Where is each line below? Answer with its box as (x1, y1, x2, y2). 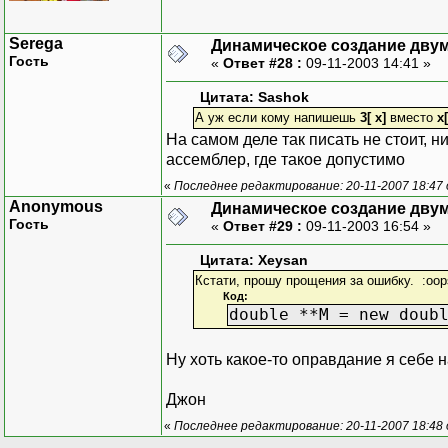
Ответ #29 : (223, 217, 302, 234)
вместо (385, 109, 437, 125)
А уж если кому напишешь (194, 109, 360, 125)
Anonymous (9, 197, 103, 215)
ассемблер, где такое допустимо (166, 150, 405, 168)
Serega (9, 34, 63, 52)
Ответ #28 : (223, 54, 302, 71)
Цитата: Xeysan (200, 252, 308, 268)
